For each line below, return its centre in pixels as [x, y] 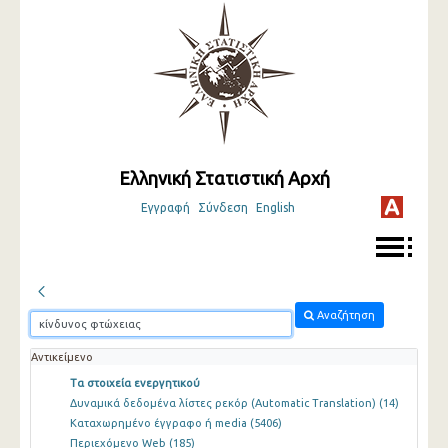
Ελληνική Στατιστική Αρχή [224, 178]
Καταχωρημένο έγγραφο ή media [159, 423]
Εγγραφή [165, 207]
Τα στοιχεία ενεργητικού [134, 383]
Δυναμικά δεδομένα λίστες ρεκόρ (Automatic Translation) [224, 403]
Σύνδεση [222, 207]
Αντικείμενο [62, 357]
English [275, 207]
